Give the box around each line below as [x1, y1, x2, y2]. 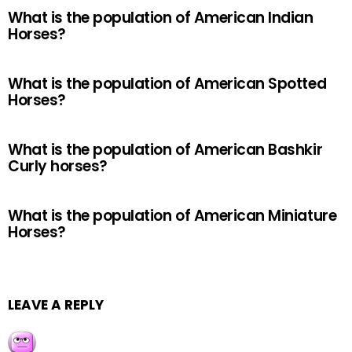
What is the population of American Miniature [8, 205, 337, 226]
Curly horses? [8, 156, 108, 177]
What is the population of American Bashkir [8, 139, 323, 160]
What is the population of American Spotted [8, 73, 327, 94]
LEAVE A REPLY [8, 295, 104, 314]
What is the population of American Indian [8, 7, 313, 28]
